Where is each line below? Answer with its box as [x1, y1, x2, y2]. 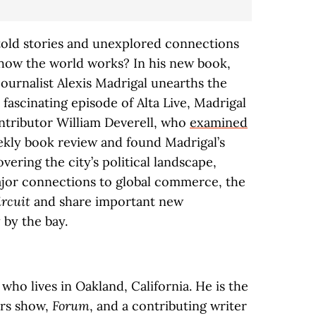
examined [190, 114, 248, 130]
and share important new [30, 193, 183, 209]
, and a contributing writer [90, 298, 247, 314]
